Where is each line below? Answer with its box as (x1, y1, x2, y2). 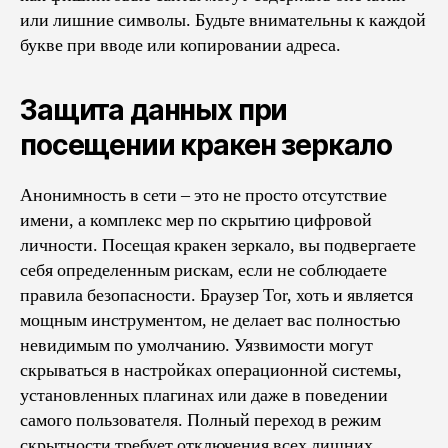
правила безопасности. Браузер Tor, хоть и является (20, 283, 413, 307)
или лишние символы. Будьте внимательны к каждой (20, 8, 426, 32)
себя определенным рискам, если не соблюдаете (20, 258, 387, 282)
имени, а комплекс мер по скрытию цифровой (20, 208, 372, 232)
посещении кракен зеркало (20, 127, 393, 162)
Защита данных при (20, 92, 288, 127)
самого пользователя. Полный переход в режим (20, 408, 381, 432)
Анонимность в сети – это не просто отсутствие (20, 183, 387, 207)
